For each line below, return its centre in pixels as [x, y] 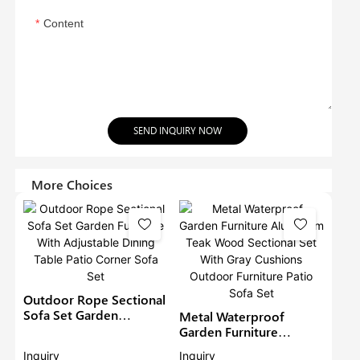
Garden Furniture [228, 332]
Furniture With [65, 330]
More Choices [72, 185]
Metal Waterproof [231, 317]
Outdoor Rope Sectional [95, 300]
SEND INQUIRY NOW [178, 131]
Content [64, 24]
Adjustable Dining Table [92, 346]
